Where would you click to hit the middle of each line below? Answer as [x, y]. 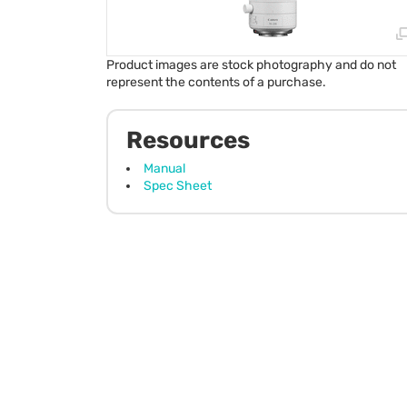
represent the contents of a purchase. [216, 82]
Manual [164, 168]
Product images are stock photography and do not [251, 65]
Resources [188, 140]
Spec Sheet [178, 185]
